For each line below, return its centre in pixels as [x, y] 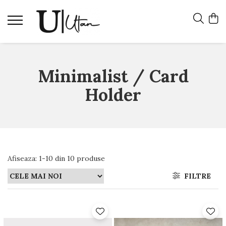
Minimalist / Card [113, 76]
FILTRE [195, 176]
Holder [113, 95]
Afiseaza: [22, 158]
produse [91, 158]
